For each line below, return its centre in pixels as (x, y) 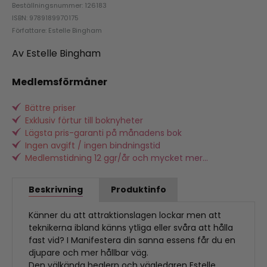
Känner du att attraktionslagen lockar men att (125, 215)
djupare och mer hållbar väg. (89, 253)
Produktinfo (139, 190)
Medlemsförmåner (60, 82)
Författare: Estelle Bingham (57, 30)
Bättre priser (50, 108)
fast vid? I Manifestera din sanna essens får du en (132, 240)
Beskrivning (56, 190)
